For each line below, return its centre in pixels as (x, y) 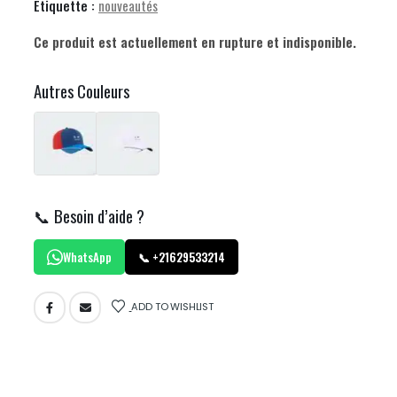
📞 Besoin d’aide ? (89, 215)
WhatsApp (87, 257)
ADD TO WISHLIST (172, 306)
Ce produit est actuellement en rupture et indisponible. (195, 41)
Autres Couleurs (82, 90)
